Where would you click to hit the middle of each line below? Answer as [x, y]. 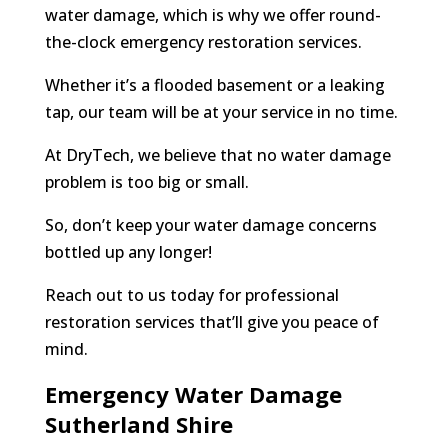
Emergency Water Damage [193, 394]
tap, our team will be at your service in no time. [221, 112]
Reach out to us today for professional [191, 295]
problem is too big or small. [146, 182]
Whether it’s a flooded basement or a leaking [214, 85]
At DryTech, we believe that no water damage [217, 155]
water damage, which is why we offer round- [212, 15]
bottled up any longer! [128, 252]
